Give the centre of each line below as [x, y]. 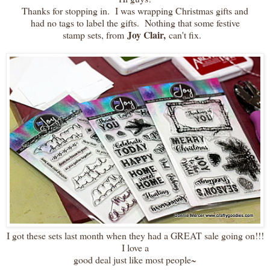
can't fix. [187, 34]
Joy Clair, [146, 34]
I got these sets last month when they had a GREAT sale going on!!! [135, 235]
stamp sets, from [95, 34]
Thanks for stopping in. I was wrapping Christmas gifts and [135, 10]
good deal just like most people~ [135, 259]
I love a [135, 247]
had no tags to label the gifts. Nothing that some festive [135, 22]
